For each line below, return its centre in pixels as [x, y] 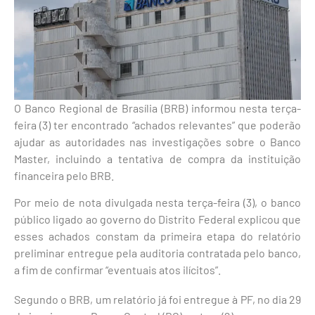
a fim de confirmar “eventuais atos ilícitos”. [117, 270]
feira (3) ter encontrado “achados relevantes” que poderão [157, 124]
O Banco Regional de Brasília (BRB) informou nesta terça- [157, 108]
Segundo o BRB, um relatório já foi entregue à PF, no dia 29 [157, 300]
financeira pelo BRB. [64, 175]
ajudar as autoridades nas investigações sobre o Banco [157, 141]
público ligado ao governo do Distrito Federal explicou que [157, 219]
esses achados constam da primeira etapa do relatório [157, 236]
